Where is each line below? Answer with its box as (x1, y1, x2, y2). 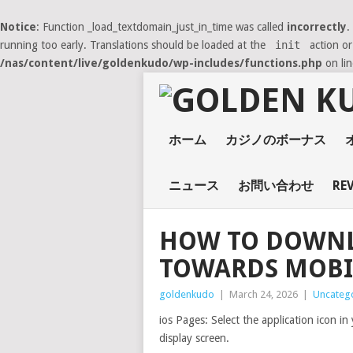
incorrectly (287, 20, 347, 33)
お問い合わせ (237, 178, 314, 193)
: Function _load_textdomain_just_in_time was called (36, 20, 287, 33)
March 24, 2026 (229, 288, 298, 300)
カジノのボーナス (225, 132, 326, 147)
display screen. (159, 332, 229, 344)
